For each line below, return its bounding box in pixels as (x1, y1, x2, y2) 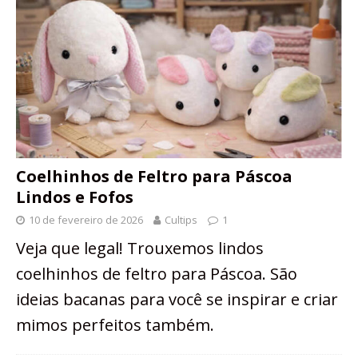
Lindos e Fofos (16, 186, 133, 209)
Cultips (165, 213, 197, 228)
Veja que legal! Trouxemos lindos (16, 237, 264, 260)
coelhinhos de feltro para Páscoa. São (16, 263, 297, 285)
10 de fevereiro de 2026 (29, 213, 143, 228)
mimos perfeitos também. (16, 314, 214, 336)
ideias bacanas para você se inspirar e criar (16, 288, 338, 311)
